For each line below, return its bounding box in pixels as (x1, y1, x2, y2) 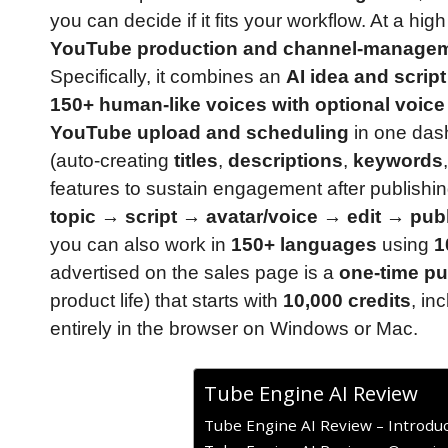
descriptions (228, 149, 343, 171)
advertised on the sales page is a (50, 261, 339, 283)
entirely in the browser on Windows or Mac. (50, 317, 418, 339)
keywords (353, 149, 443, 171)
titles (174, 149, 218, 171)
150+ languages (231, 233, 377, 255)
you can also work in (50, 233, 231, 255)
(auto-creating (50, 149, 174, 171)
